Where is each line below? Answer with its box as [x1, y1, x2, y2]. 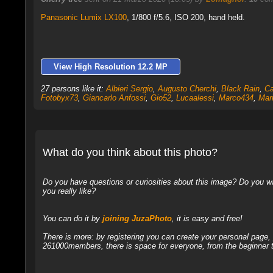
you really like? [42, 186, 96, 196]
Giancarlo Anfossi [82, 93, 146, 102]
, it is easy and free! [171, 213, 243, 223]
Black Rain [221, 84, 260, 93]
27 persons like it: [40, 84, 106, 93]
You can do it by [42, 213, 102, 223]
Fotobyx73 [40, 93, 78, 102]
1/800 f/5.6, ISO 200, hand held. [129, 13, 245, 22]
